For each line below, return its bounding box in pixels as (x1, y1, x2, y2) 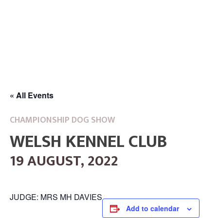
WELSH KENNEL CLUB (10, 127, 167, 156)
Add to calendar (126, 203, 179, 213)
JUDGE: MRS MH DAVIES (10, 191, 102, 202)
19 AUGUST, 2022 (10, 149, 118, 173)
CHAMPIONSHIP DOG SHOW (10, 113, 115, 127)
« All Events (10, 90, 54, 101)
